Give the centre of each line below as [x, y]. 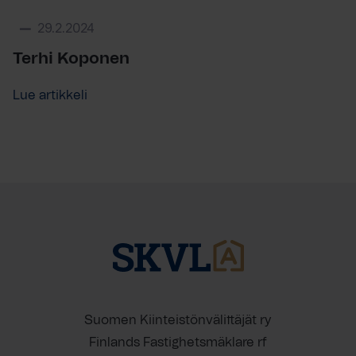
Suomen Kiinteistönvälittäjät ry [178, 320]
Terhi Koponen [71, 59]
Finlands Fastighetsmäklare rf [178, 342]
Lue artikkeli [50, 95]
